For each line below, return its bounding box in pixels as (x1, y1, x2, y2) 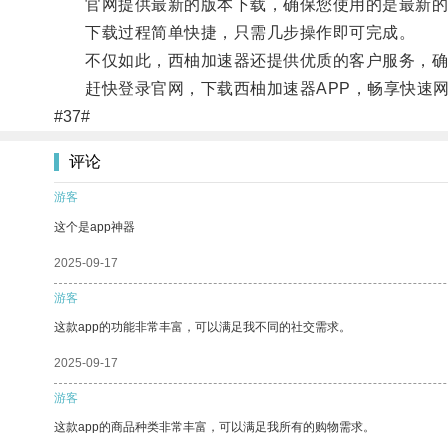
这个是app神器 (54, 219, 135, 234)
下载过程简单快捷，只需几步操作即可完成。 (53, 23, 416, 41)
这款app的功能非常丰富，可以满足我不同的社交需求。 (54, 319, 351, 334)
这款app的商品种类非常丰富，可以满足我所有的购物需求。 (54, 419, 375, 434)
